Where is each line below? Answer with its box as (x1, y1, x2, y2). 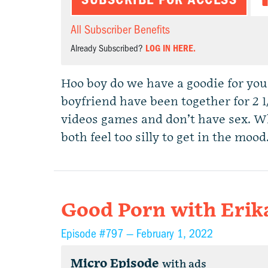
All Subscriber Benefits (71, 23, 170, 36)
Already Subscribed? (71, 43, 145, 54)
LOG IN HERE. (145, 43, 196, 54)
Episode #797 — (61, 227, 136, 240)
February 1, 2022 (136, 227, 213, 240)
